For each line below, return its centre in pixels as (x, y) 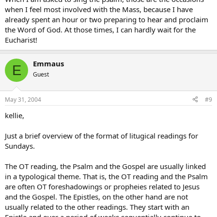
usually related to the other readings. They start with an (97, 207)
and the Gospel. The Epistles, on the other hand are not (96, 196)
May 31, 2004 (23, 99)
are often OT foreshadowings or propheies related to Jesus (102, 186)
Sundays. (20, 146)
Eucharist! (21, 40)
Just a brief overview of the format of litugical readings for (101, 135)
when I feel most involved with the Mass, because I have (99, 9)
